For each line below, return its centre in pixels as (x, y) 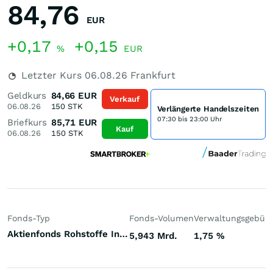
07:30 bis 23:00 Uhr (189, 119)
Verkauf (125, 99)
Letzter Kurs (51, 75)
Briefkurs (27, 122)
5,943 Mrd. (153, 236)
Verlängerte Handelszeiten (208, 109)
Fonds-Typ (29, 218)
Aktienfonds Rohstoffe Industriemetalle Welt (124, 234)
